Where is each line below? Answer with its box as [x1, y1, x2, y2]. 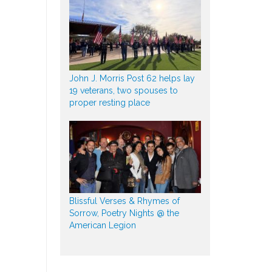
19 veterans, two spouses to [69, 85, 178, 95]
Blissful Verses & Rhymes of [69, 195, 180, 206]
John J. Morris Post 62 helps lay [69, 73, 195, 83]
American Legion [69, 220, 136, 230]
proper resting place [69, 97, 150, 107]
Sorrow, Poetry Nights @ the [69, 208, 179, 218]
